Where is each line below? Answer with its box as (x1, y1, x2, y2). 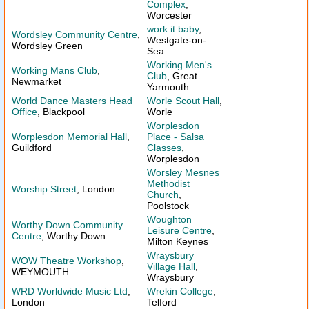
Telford (147, 297, 177, 308)
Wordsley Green (12, 40, 83, 51)
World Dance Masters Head (12, 95, 132, 106)
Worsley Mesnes (147, 167, 219, 178)
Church (147, 189, 179, 200)
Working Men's (147, 59, 212, 70)
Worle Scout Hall (147, 95, 219, 106)
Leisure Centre (147, 225, 212, 236)
